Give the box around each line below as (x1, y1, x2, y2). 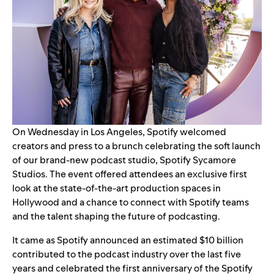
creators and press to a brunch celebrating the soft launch (12, 139, 261, 153)
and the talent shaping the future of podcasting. (12, 210, 220, 223)
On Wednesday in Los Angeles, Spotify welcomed (12, 125, 226, 139)
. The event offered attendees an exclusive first (45, 168, 247, 181)
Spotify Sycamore (160, 154, 236, 167)
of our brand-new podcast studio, (12, 154, 160, 167)
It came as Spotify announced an (12, 234, 153, 247)
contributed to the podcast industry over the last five (12, 248, 241, 261)
